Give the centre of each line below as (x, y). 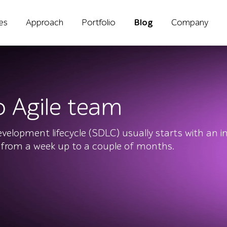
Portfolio (99, 23)
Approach (45, 23)
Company (190, 23)
